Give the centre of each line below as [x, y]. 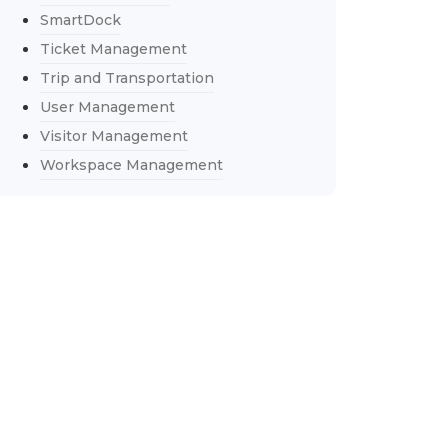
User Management [107, 107]
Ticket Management [113, 49]
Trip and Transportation [126, 78]
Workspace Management [131, 165]
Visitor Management [113, 136]
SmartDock [80, 20]
